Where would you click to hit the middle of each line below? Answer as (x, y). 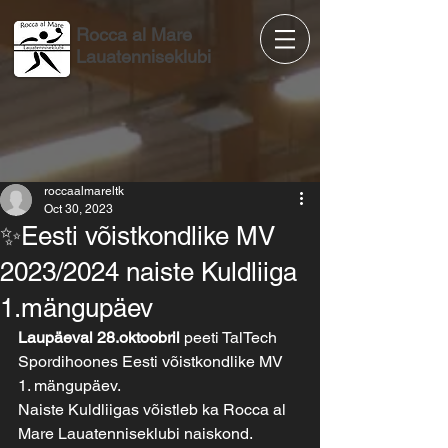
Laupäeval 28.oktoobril (99, 337)
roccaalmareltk (84, 191)
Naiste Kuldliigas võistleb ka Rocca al (154, 409)
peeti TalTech (230, 337)
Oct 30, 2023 (78, 209)
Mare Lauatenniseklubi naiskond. (135, 433)
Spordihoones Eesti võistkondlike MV (152, 361)
